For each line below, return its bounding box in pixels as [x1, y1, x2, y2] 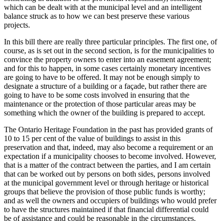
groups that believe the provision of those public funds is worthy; [4, 187, 205, 196]
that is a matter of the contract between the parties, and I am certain [4, 161, 211, 170]
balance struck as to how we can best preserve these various [4, 12, 189, 21]
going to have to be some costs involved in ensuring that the [4, 91, 189, 100]
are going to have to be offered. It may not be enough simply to [4, 73, 200, 82]
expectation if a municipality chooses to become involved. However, [4, 152, 216, 161]
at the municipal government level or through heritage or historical [4, 179, 209, 187]
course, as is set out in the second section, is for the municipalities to [4, 46, 214, 55]
